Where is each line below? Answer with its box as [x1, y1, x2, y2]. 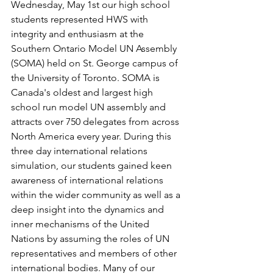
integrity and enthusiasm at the [11, 27, 146, 40]
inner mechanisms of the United [11, 218, 152, 230]
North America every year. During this [11, 130, 174, 142]
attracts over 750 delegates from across [11, 115, 182, 127]
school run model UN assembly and [11, 101, 168, 113]
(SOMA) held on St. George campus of [11, 57, 180, 69]
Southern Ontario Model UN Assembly [11, 42, 179, 54]
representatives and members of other [11, 247, 179, 259]
